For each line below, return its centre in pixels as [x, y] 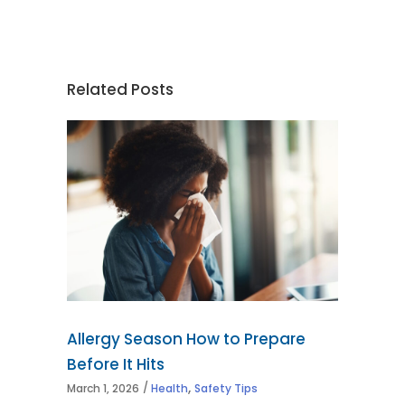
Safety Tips [226, 389]
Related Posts [120, 89]
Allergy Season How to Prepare [186, 339]
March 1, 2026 [103, 389]
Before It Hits [116, 364]
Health [170, 389]
